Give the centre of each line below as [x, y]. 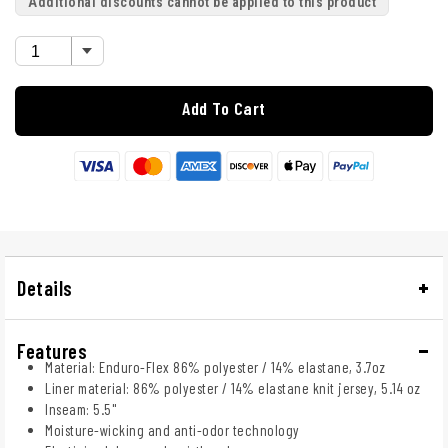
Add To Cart [224, 107]
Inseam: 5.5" [80, 409]
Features [52, 351]
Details [45, 288]
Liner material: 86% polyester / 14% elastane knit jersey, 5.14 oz [233, 388]
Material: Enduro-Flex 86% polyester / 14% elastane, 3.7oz [215, 367]
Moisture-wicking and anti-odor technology [172, 430]
